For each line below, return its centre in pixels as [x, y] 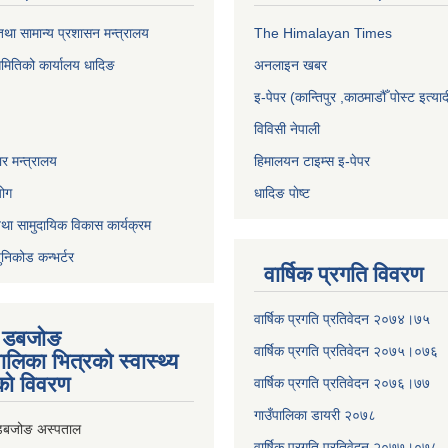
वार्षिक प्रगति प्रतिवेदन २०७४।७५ [342, 319]
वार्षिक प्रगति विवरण [343, 274]
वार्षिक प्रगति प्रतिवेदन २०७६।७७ [342, 383]
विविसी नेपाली [287, 129]
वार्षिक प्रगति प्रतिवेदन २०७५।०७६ [346, 351]
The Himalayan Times [323, 33]
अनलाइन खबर [290, 65]
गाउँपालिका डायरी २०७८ [315, 415]
